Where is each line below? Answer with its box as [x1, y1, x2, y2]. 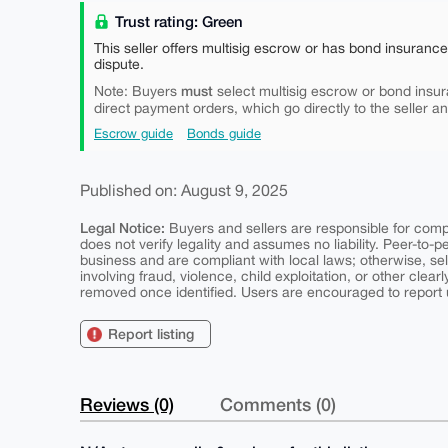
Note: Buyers [94, 83, 181, 99]
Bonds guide [187, 126, 261, 141]
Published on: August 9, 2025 [80, 181, 288, 199]
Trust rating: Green [111, 12, 243, 30]
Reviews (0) [80, 393, 174, 415]
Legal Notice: [80, 219, 165, 236]
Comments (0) [220, 393, 336, 415]
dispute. [94, 56, 144, 72]
